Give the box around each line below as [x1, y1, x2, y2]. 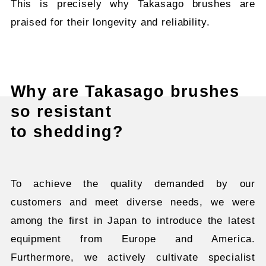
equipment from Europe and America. [10, 233, 256, 245]
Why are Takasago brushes [10, 82, 240, 100]
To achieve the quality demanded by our [10, 178, 256, 189]
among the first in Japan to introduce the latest [10, 214, 256, 226]
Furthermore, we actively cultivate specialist [10, 251, 256, 263]
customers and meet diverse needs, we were [10, 196, 256, 208]
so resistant [10, 102, 112, 121]
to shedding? [10, 122, 124, 141]
